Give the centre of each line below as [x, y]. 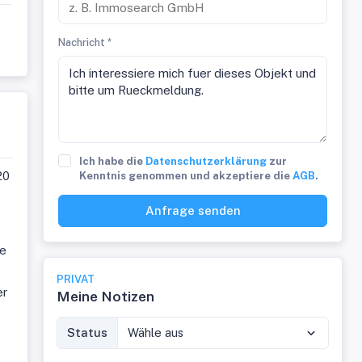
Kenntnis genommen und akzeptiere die [186, 176]
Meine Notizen [106, 296]
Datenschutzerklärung [206, 161]
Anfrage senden [193, 210]
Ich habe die [113, 161]
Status [88, 333]
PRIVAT [76, 279]
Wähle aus [156, 333]
